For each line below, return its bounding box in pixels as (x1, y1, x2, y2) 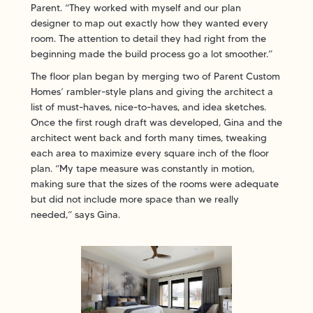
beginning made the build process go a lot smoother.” (31, 47, 272, 60)
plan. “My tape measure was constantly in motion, (31, 161, 254, 175)
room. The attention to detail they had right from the (31, 31, 266, 45)
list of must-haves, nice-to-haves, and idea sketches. (31, 100, 266, 113)
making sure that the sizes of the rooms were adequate (31, 177, 279, 190)
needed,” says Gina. (31, 208, 120, 221)
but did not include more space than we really (31, 192, 239, 205)
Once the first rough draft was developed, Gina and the (31, 115, 282, 129)
